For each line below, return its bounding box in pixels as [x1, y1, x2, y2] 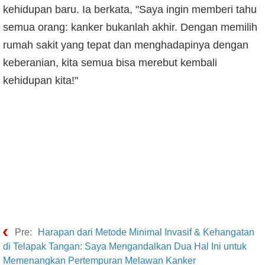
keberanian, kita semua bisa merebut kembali [3, 57, 217, 69]
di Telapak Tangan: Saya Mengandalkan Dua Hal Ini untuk [3, 241, 247, 252]
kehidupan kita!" [3, 75, 78, 87]
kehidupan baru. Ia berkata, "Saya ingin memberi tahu [3, 4, 257, 16]
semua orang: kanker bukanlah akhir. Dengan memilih [3, 21, 257, 34]
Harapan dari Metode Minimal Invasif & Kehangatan [38, 227, 254, 238]
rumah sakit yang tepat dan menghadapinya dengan [3, 39, 248, 51]
